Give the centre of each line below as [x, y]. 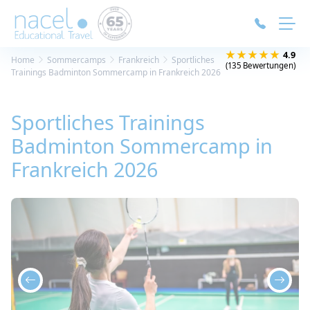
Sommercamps [76, 60]
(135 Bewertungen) [261, 66]
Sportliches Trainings [108, 122]
